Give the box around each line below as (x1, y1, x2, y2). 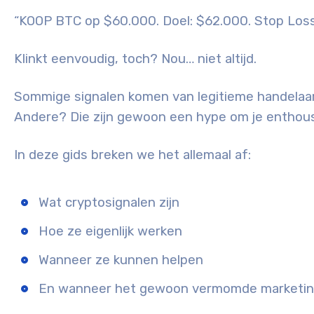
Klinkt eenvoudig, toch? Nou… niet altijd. (14, 51, 257, 67)
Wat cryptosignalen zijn (39, 195, 179, 211)
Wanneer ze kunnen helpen (39, 252, 203, 268)
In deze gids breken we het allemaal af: (14, 147, 251, 163)
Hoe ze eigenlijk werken (39, 224, 182, 240)
